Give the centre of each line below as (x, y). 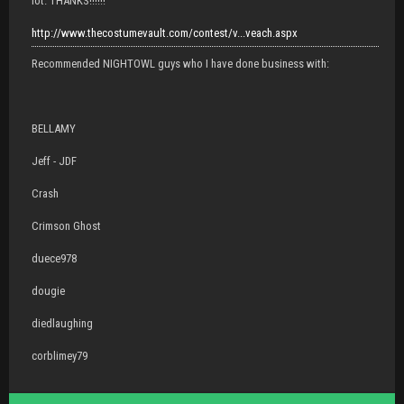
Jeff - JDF (54, 161)
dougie (48, 290)
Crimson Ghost (66, 225)
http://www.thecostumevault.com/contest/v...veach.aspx (165, 32)
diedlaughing (62, 323)
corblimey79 (60, 355)
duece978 (54, 258)
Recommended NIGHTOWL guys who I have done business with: (180, 63)
